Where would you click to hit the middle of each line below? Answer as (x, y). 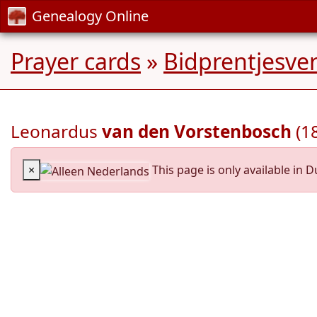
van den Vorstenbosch (197, 131)
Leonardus (56, 131)
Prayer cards (76, 61)
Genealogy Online (90, 16)
